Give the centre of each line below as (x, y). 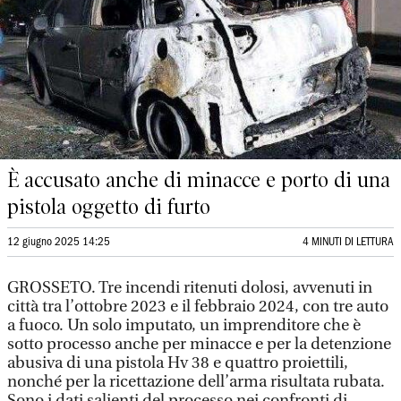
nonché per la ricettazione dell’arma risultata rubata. (196, 382)
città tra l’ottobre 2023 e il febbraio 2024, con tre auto (198, 307)
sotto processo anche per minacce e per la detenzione (199, 344)
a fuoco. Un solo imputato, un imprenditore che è (184, 325)
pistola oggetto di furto (109, 207)
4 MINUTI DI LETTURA (348, 242)
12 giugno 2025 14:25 (59, 242)
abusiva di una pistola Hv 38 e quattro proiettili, (178, 363)
